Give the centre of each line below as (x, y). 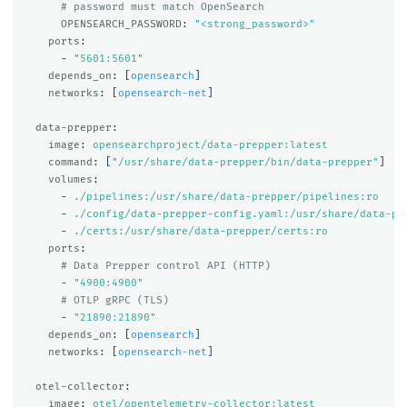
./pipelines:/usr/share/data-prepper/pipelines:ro (226, 196)
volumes (70, 179)
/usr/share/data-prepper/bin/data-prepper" (248, 162)
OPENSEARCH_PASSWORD (121, 24)
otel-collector (79, 386)
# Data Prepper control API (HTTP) (165, 265)
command (70, 162)
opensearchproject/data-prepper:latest (210, 144)
